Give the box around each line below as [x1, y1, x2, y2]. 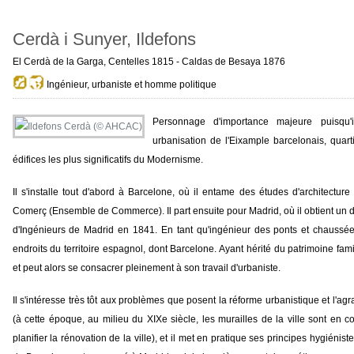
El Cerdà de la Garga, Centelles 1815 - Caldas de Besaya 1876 [12, 56, 285, 67]
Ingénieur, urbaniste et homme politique [43, 79, 217, 90]
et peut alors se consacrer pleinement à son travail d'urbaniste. [12, 262, 281, 273]
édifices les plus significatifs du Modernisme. [12, 154, 203, 165]
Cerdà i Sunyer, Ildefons [12, 29, 196, 49]
